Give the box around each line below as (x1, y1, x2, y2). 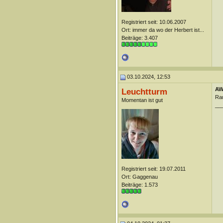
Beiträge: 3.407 (121, 35, 158, 41)
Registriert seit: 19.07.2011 (121, 166, 186, 172)
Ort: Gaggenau (121, 174, 158, 180)
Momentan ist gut (121, 97, 163, 103)
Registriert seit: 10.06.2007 (121, 19, 186, 25)
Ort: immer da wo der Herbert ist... (121, 27, 204, 33)
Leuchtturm (121, 87, 167, 97)
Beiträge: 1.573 (121, 182, 158, 188)
